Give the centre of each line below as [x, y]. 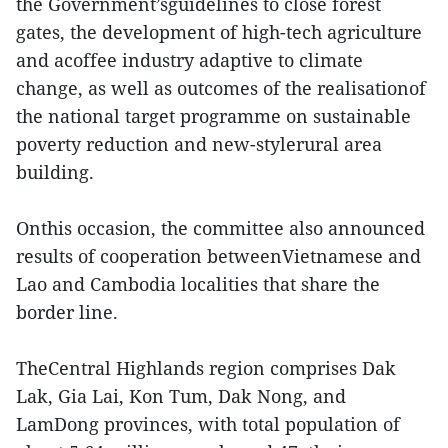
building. [55, 172]
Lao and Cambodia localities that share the [198, 284]
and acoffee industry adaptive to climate [189, 60]
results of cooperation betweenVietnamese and [218, 256]
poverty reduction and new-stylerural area [199, 144]
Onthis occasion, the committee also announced [220, 228]
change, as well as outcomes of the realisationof [221, 88]
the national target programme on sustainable [213, 116]
